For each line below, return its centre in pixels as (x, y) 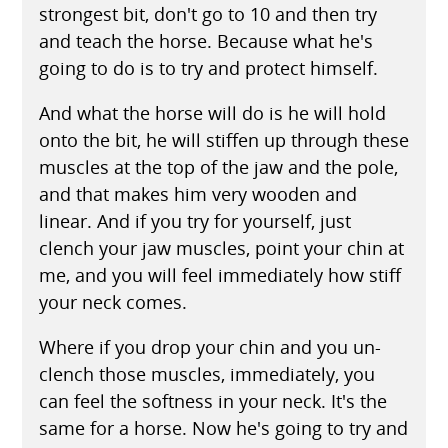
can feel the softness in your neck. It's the (212, 400)
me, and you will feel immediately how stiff (219, 274)
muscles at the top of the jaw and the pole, (218, 166)
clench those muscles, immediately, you (206, 373)
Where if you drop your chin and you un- (209, 346)
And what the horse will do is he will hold (212, 112)
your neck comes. (112, 301)
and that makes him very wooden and (197, 193)
